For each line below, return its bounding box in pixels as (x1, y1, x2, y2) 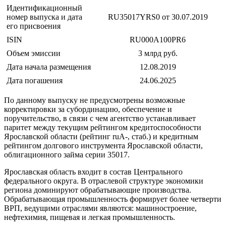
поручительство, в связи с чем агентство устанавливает (4, 114, 196, 123)
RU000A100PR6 (130, 35, 186, 44)
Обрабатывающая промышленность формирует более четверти (4, 195, 221, 204)
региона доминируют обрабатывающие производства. (4, 186, 191, 195)
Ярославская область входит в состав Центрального (4, 167, 183, 177)
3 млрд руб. (138, 49, 178, 58)
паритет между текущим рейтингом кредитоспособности (4, 123, 201, 132)
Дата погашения (7, 76, 63, 85)
